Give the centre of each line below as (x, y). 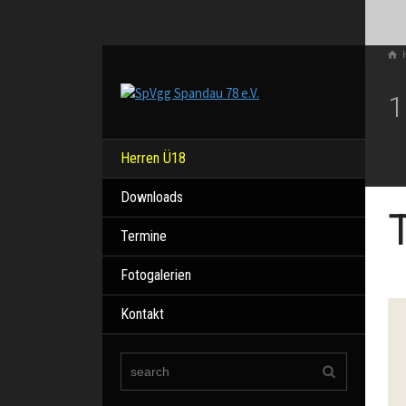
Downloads (152, 197)
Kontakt (143, 314)
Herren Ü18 (154, 158)
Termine (144, 236)
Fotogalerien (156, 275)
